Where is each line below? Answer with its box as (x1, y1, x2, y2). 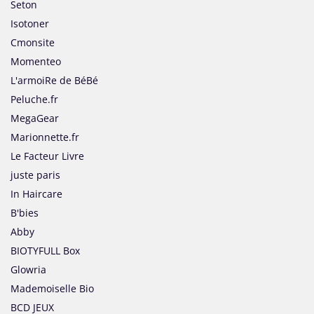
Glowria (11, 263, 46, 277)
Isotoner (11, 17, 49, 31)
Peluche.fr (11, 93, 58, 107)
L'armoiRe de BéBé (11, 74, 98, 88)
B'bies (11, 206, 39, 220)
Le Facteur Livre (11, 149, 84, 163)
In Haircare (11, 187, 62, 201)
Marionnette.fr (11, 130, 79, 144)
